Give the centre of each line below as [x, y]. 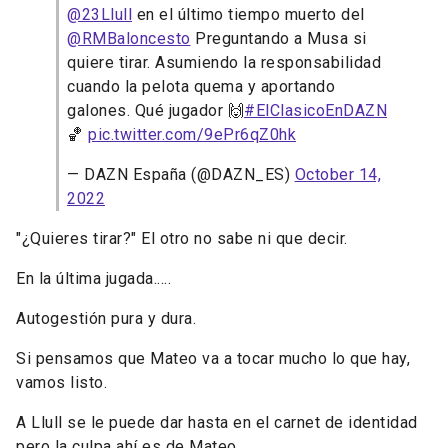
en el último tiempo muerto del [248, 14]
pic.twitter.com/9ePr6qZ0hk [192, 134]
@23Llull [99, 14]
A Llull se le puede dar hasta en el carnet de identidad [217, 422]
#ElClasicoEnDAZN [315, 110]
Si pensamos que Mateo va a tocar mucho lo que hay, [213, 358]
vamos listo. [61, 382]
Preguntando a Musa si [278, 38]
